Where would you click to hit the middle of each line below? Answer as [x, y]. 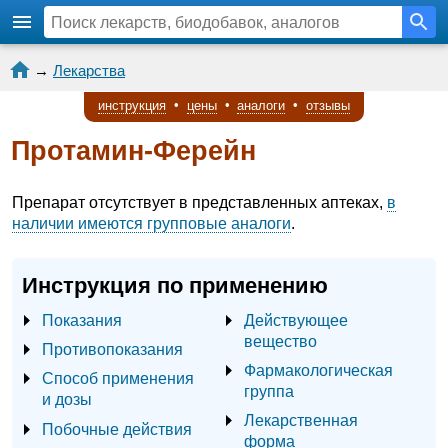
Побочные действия [117, 428]
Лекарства [89, 70]
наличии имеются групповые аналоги [151, 224]
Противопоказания [112, 349]
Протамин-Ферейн [133, 151]
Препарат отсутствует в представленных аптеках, [199, 203]
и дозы [67, 399]
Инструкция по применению [175, 286]
